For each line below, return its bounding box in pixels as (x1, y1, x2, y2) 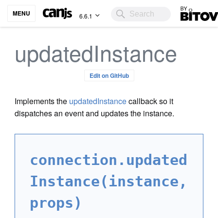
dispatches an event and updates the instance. (15, 108, 174, 119)
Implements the (15, 95, 69, 107)
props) (30, 194, 82, 211)
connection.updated (30, 151, 187, 168)
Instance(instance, (30, 173, 187, 190)
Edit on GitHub (89, 71, 129, 80)
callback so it (127, 95, 173, 107)
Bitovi (181, 4, 200, 16)
